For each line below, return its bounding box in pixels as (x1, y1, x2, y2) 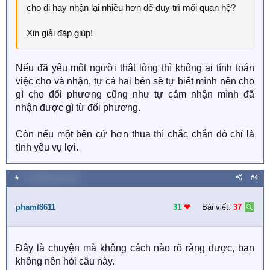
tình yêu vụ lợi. (16, 142, 78, 152)
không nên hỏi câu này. (16, 256, 115, 266)
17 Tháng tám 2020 (22, 174, 78, 181)
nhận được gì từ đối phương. (16, 102, 140, 113)
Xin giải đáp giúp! (27, 28, 93, 38)
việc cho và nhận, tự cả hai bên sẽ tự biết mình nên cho (16, 76, 254, 86)
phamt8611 (16, 202, 55, 212)
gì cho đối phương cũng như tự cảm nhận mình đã (16, 89, 254, 99)
